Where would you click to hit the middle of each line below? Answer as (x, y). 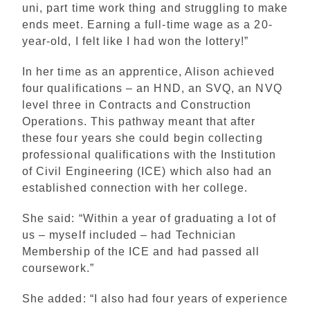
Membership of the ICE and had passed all (141, 252)
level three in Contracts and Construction (137, 105)
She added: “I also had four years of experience (155, 299)
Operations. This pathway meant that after (139, 121)
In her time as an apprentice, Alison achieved (148, 72)
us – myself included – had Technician (129, 235)
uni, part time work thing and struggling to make (155, 8)
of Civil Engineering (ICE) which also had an (147, 171)
